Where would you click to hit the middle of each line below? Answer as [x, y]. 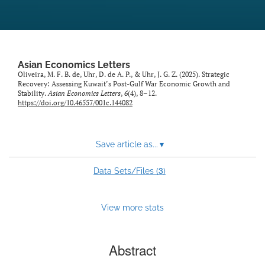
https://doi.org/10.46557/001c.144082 [75, 103]
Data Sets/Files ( [126, 171]
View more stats [132, 208]
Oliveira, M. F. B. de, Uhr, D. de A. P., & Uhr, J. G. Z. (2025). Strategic [124, 75]
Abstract [132, 250]
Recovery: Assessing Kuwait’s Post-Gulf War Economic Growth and [124, 84]
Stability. [33, 93]
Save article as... [127, 145]
